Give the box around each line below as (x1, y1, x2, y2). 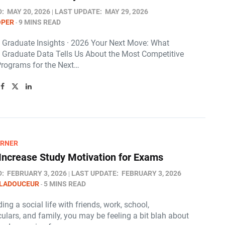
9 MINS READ (19, 18, 61, 26)
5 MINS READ (44, 180, 86, 188)
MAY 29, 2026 (105, 8, 148, 16)
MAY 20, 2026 (7, 8, 50, 16)
